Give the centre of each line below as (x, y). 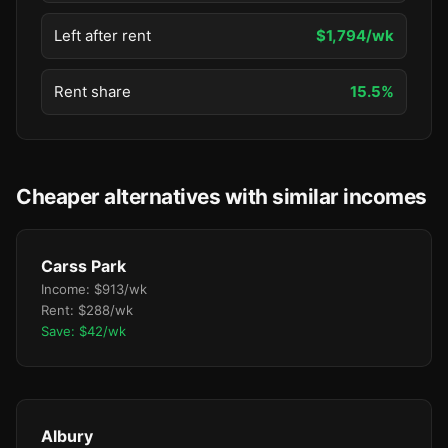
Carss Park (83, 266)
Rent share (92, 91)
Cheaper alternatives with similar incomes (221, 196)
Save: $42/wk (83, 331)
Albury (67, 436)
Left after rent (102, 35)
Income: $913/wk (94, 289)
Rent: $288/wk (87, 310)
